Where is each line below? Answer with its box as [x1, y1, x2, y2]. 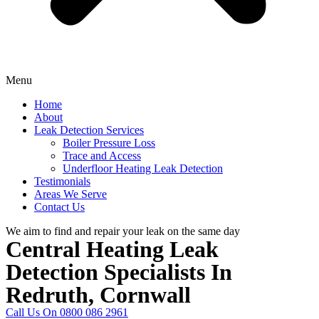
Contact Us [34, 201, 85, 213]
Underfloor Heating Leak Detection [63, 162, 223, 174]
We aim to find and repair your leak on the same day [6, 225, 240, 237]
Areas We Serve [34, 188, 107, 200]
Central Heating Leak [6, 236, 219, 262]
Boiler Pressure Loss [63, 137, 155, 149]
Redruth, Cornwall [6, 282, 191, 308]
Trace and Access [63, 150, 141, 162]
